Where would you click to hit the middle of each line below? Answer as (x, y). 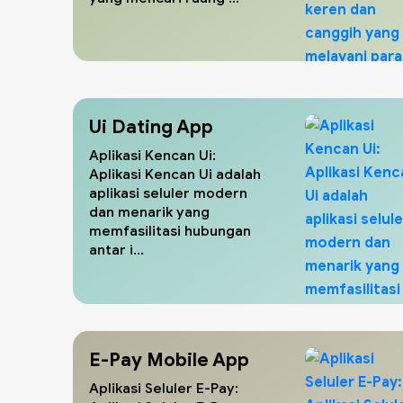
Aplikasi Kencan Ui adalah (175, 174)
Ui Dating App (151, 126)
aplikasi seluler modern (168, 193)
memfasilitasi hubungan (170, 230)
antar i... (116, 249)
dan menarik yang (149, 211)
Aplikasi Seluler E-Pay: (163, 388)
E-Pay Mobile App (169, 359)
